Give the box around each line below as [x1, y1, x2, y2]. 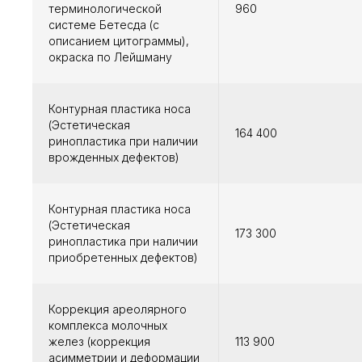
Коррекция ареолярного [48, 302, 187, 317]
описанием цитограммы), [48, 34, 189, 48]
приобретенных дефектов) [48, 250, 198, 265]
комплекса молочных [48, 318, 167, 333]
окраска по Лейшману [48, 50, 172, 65]
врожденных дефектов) [48, 150, 179, 165]
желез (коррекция [48, 335, 150, 349]
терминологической [48, 2, 162, 16]
